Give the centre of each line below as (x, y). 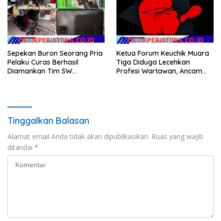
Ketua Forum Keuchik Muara (163, 53)
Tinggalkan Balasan (48, 120)
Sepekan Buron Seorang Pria (55, 53)
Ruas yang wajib (177, 136)
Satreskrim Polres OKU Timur (55, 80)
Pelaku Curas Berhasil (43, 62)
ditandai (21, 147)
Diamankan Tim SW (40, 71)
